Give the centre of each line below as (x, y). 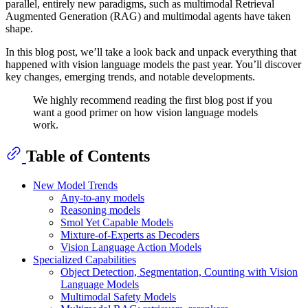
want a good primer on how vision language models (145, 113)
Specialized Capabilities (85, 260)
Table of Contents (88, 156)
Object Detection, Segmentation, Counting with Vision (179, 272)
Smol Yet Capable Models (117, 223)
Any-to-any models (102, 198)
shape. (19, 29)
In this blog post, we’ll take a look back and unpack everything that (151, 52)
